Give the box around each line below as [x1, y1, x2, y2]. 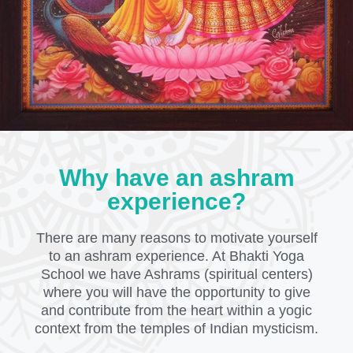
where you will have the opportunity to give [43, 284, 310, 301]
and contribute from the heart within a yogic [41, 303, 312, 319]
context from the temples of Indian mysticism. [35, 321, 318, 337]
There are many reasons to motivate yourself [35, 230, 318, 247]
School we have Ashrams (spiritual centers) [40, 266, 313, 283]
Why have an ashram [58, 165, 295, 191]
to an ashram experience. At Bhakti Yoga [49, 248, 304, 265]
